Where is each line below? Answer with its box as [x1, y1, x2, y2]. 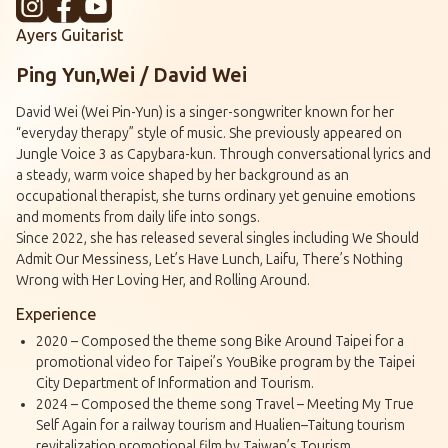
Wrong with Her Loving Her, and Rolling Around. [16, 271, 310, 289]
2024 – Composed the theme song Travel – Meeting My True [36, 395, 414, 413]
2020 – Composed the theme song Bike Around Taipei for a [36, 332, 404, 350]
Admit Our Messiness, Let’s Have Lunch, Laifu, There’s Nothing [16, 250, 403, 268]
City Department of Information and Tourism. [36, 374, 314, 392]
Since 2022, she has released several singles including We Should [16, 229, 419, 247]
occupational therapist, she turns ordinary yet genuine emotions [16, 187, 416, 205]
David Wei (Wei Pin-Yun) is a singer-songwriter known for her [16, 103, 394, 121]
